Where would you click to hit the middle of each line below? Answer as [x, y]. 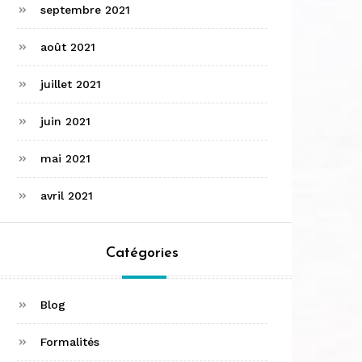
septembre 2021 [85, 10]
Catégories [142, 254]
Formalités [70, 342]
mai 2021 [65, 159]
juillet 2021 [71, 84]
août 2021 [68, 47]
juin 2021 [65, 122]
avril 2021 [67, 196]
